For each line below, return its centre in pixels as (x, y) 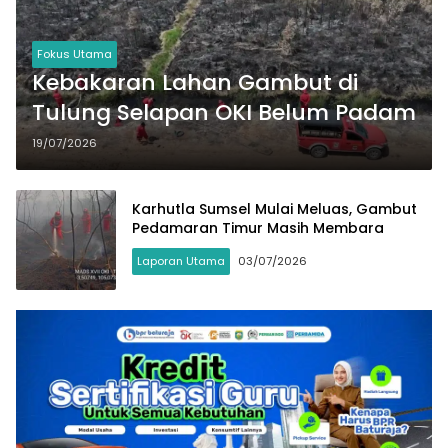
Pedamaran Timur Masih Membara (258, 227)
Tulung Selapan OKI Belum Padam (224, 112)
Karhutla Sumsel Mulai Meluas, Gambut (274, 208)
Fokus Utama (74, 53)
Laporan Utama (181, 260)
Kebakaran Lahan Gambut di (195, 82)
